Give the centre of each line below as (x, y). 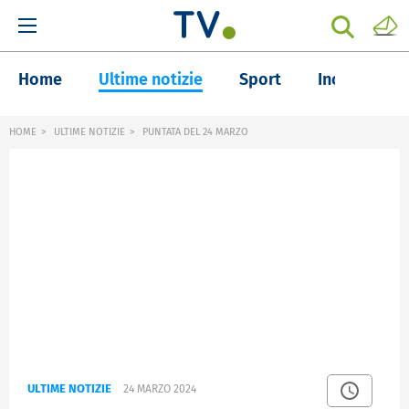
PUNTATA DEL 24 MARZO (194, 132)
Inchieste (352, 79)
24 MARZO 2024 (160, 389)
